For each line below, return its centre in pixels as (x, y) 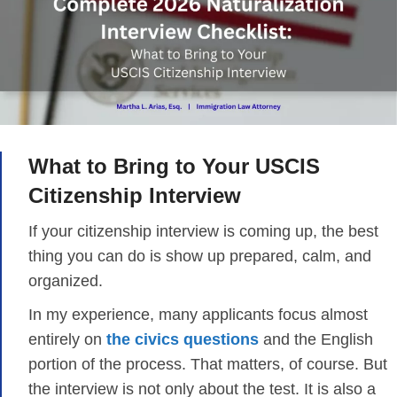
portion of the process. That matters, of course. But (208, 364)
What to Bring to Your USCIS (174, 166)
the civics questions (183, 339)
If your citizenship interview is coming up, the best (203, 231)
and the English (316, 339)
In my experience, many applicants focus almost (198, 314)
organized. (66, 280)
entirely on (67, 339)
